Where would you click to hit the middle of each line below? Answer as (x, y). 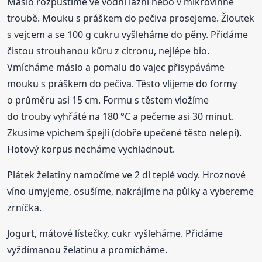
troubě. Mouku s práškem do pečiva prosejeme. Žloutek (131, 18)
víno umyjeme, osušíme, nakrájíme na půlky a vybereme (131, 191)
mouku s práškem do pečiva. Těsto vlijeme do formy (122, 83)
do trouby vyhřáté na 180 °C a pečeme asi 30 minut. (121, 116)
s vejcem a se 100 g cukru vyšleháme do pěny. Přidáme (128, 34)
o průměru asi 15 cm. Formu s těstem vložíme (108, 100)
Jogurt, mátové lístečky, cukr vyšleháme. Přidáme (115, 233)
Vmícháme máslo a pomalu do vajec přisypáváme (116, 67)
